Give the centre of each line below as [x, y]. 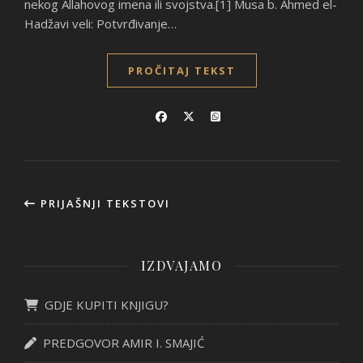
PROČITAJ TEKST [181, 70]
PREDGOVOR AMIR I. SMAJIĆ [120, 343]
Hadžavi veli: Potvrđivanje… [100, 23]
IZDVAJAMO [181, 265]
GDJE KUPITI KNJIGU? [103, 305]
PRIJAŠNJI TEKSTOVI [103, 203]
